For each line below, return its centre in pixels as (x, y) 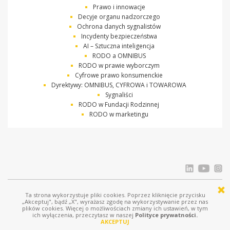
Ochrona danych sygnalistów (119, 27)
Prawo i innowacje (119, 7)
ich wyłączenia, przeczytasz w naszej (84, 215)
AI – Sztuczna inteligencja (119, 46)
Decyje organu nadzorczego (119, 17)
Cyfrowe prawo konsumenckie (119, 75)
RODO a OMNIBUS (119, 56)
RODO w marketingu (119, 114)
